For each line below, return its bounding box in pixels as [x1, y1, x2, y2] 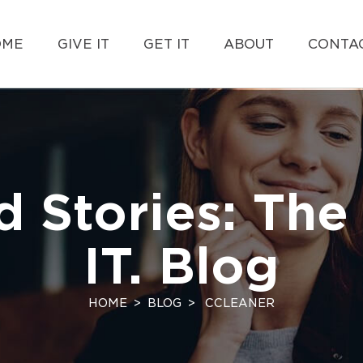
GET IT [143, 35, 190, 52]
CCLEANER [202, 295, 275, 310]
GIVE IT [58, 35, 109, 52]
